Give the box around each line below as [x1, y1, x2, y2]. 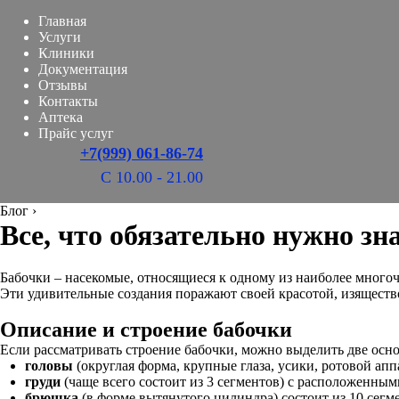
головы [25, 358, 73, 373]
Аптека [38, 110, 83, 125]
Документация [38, 61, 127, 77]
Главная [38, 13, 86, 28]
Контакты [38, 94, 98, 109]
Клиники [38, 45, 94, 61]
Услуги [38, 29, 81, 45]
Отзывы [38, 77, 87, 93]
